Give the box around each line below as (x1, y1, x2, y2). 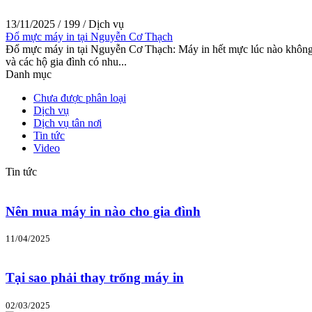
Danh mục (6, 68, 52, 80)
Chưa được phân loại (33, 91, 126, 104)
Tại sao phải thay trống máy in (6, 270, 184, 286)
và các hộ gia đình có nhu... (6, 55, 127, 68)
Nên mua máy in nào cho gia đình (6, 203, 201, 219)
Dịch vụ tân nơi (33, 116, 102, 129)
